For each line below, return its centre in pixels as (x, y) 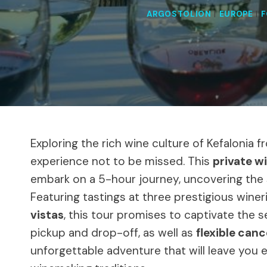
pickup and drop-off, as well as (113, 232)
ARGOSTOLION (179, 14)
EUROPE (236, 14)
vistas (47, 215)
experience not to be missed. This (122, 161)
